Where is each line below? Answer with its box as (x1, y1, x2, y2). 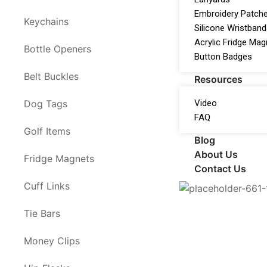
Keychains (24, 15, 69, 27)
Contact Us (194, 162, 247, 175)
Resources (194, 73, 243, 85)
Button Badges (194, 51, 253, 62)
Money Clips (24, 235, 80, 247)
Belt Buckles (24, 70, 79, 82)
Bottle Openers (24, 43, 91, 55)
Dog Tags (24, 98, 67, 110)
